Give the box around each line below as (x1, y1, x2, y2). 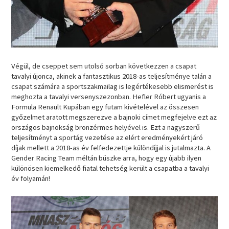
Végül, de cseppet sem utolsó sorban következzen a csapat (11, 61, 197, 71)
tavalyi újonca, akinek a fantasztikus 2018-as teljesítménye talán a (11, 71, 212, 81)
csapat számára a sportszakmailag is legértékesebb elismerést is (11, 81, 214, 91)
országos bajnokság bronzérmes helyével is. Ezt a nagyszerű (11, 122, 200, 132)
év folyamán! (11, 173, 51, 183)
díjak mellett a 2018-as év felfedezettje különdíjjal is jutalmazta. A (11, 143, 211, 152)
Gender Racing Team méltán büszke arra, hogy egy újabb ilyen (11, 153, 202, 163)
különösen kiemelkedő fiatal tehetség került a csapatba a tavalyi (11, 163, 210, 173)
